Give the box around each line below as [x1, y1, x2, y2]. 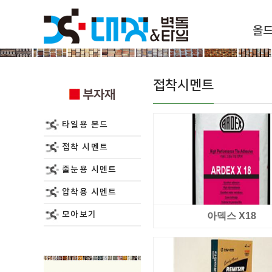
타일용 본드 [62, 120, 109, 130]
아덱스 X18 [206, 211, 256, 221]
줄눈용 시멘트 [62, 165, 117, 175]
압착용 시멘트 [62, 187, 117, 197]
